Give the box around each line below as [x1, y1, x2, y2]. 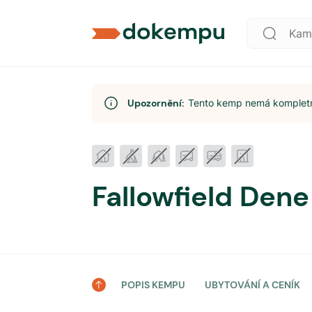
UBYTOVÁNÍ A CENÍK [205, 279, 300, 291]
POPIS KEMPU [121, 279, 185, 291]
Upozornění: [127, 97, 188, 109]
